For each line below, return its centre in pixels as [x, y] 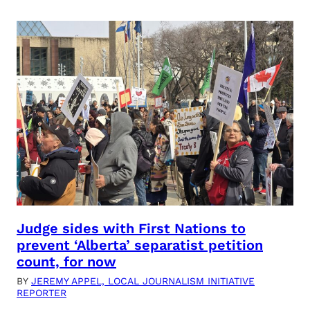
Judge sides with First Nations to [131, 228]
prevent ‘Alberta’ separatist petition [140, 245]
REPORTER [42, 292]
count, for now [66, 261]
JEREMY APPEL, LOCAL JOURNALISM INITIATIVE [143, 281]
